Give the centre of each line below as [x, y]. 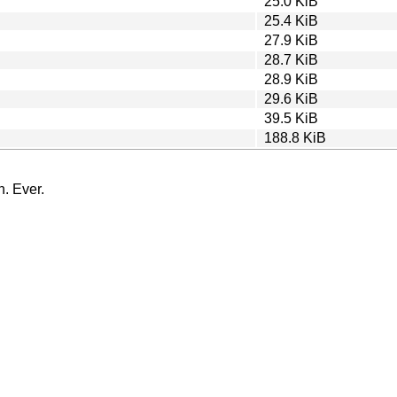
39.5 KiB [291, 118]
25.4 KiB [291, 20]
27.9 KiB [291, 40]
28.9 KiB [291, 79]
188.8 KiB [295, 137]
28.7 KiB [291, 59]
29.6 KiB [291, 98]
